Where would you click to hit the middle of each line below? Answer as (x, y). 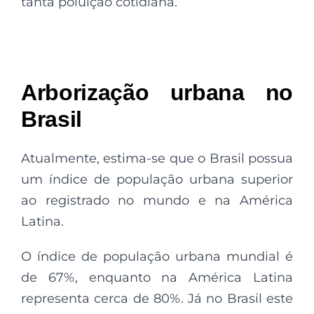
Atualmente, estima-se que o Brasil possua (157, 158)
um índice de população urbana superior (157, 179)
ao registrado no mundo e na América (157, 200)
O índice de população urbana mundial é (157, 256)
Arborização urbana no (157, 92)
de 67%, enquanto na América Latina (157, 277)
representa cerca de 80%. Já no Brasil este (157, 298)
